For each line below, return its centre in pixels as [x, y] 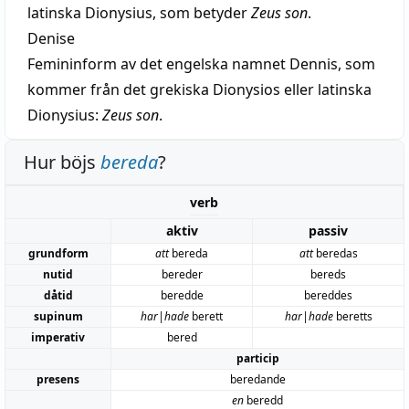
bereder [182, 274]
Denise [51, 38]
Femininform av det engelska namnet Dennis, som [201, 63]
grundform [58, 253]
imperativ [58, 337]
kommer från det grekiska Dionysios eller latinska [199, 89]
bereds [328, 274]
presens [58, 379]
